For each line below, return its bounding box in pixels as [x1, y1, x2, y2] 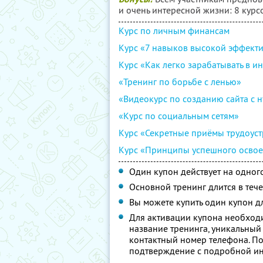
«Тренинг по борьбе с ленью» [119, 76, 241, 87]
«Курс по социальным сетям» [119, 110, 239, 122]
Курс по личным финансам [119, 25, 230, 36]
